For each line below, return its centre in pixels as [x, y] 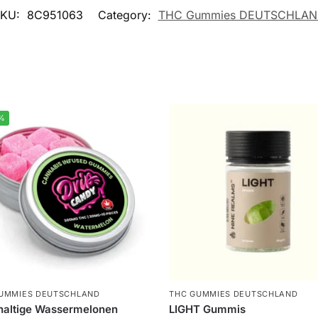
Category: [126, 15]
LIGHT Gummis [208, 309]
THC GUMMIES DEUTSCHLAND [234, 294]
